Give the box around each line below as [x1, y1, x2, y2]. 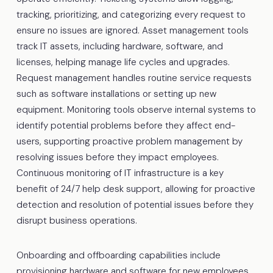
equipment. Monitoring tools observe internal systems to [16, 103, 256, 116]
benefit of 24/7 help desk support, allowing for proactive [16, 182, 255, 195]
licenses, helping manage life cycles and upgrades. [16, 55, 230, 68]
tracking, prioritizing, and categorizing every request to [16, 8, 246, 21]
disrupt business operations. [16, 214, 137, 227]
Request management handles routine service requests [16, 71, 252, 84]
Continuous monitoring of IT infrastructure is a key [16, 166, 224, 179]
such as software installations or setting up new [16, 87, 216, 100]
